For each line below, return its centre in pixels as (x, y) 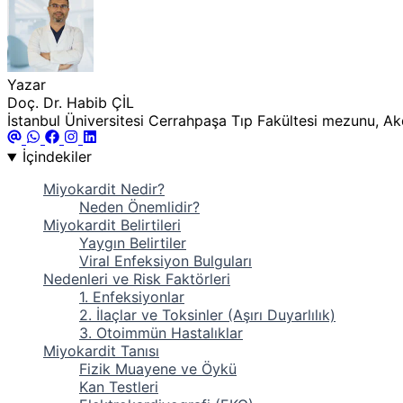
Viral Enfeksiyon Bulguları (166, 261)
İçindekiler (57, 157)
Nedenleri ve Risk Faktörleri (137, 279)
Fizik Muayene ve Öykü (158, 369)
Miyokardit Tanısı (101, 351)
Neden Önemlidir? (139, 207)
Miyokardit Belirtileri (112, 225)
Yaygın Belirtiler (133, 243)
